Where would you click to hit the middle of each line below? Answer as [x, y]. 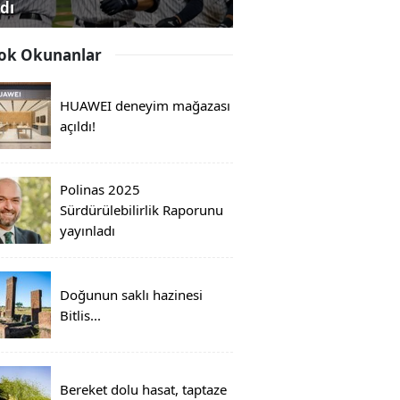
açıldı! [78, 125]
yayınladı [87, 231]
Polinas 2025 [100, 190]
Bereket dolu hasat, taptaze [143, 389]
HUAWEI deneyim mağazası [145, 105]
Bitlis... [80, 315]
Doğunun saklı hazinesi [131, 294]
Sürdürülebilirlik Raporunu [142, 210]
